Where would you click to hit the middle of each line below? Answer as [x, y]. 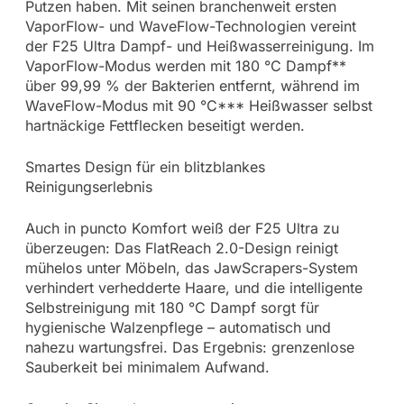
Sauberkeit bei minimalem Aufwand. [147, 367]
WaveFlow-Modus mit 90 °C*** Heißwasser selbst [198, 105]
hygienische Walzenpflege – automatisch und [178, 327]
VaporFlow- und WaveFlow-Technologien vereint [190, 26]
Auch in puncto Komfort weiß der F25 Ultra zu [182, 228]
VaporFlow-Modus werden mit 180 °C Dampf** [185, 65]
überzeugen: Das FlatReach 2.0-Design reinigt [181, 248]
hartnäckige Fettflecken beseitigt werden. [165, 125]
